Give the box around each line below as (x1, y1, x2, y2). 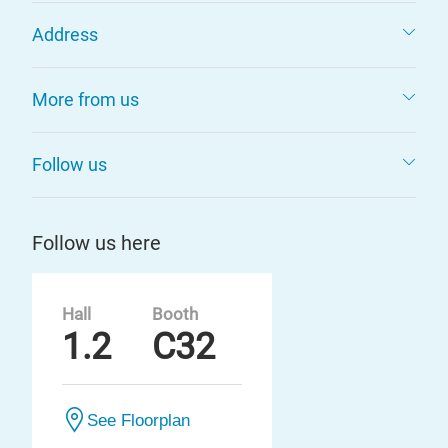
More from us (32, 89, 139, 110)
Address (32, 24, 98, 45)
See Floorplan (87, 411, 190, 429)
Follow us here (32, 231, 161, 255)
